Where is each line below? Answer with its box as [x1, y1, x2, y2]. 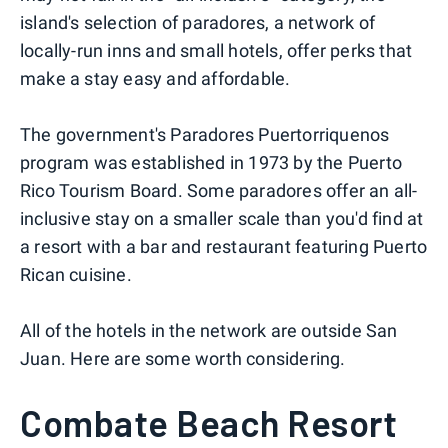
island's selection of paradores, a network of [20, 12, 376, 34]
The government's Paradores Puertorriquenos [20, 124, 390, 146]
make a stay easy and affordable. [20, 68, 291, 90]
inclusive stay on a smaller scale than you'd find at [20, 208, 424, 230]
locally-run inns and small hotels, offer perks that [20, 40, 413, 62]
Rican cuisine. [20, 264, 132, 286]
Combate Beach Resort [20, 401, 397, 445]
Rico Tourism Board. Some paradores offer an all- [20, 180, 418, 202]
